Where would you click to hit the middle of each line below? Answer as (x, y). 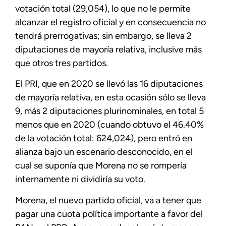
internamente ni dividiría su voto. (80, 179)
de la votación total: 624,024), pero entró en (104, 138)
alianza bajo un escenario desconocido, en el (104, 152)
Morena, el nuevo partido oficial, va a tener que (108, 200)
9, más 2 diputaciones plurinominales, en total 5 (109, 111)
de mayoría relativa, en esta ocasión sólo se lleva (110, 98)
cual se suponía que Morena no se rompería (101, 166)
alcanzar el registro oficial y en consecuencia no (110, 22)
